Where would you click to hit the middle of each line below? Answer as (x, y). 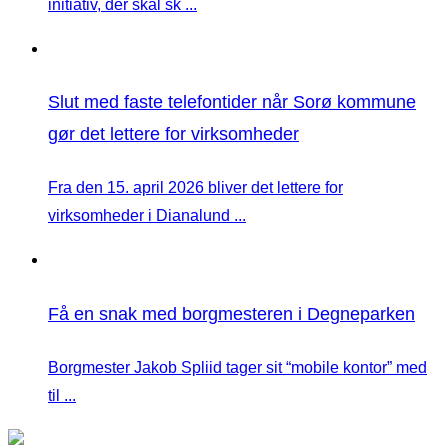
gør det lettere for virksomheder (173, 134)
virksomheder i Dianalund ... (147, 216)
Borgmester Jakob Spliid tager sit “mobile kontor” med (237, 368)
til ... (62, 396)
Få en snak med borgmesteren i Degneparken (231, 314)
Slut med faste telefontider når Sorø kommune (232, 102)
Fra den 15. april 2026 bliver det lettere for (195, 188)
